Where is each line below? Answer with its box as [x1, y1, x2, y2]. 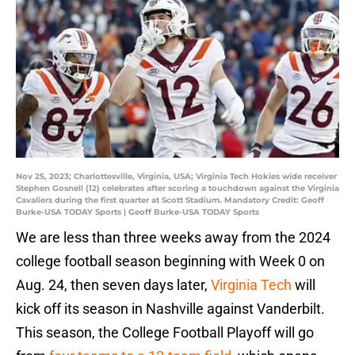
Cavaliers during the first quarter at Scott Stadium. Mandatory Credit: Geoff [16, 195, 324, 206]
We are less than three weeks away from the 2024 [16, 229, 330, 246]
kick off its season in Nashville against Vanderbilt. [16, 300, 325, 318]
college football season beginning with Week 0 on [16, 253, 325, 270]
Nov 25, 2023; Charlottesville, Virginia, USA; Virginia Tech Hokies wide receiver [16, 171, 337, 182]
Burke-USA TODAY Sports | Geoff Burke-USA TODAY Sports [16, 207, 259, 218]
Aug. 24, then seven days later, [16, 277, 211, 294]
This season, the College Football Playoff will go [16, 324, 314, 342]
